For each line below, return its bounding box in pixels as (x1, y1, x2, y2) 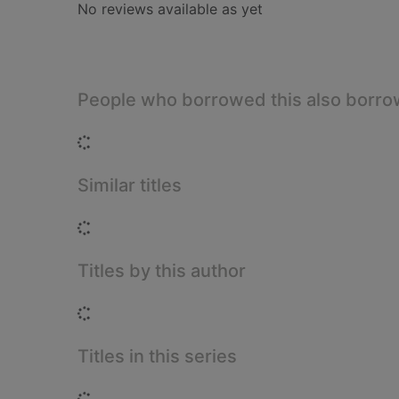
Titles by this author (77, 260, 246, 281)
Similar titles (77, 175, 182, 196)
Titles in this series (77, 346, 237, 367)
